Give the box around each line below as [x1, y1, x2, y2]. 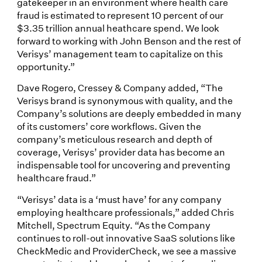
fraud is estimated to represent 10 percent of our [16, 9, 223, 22]
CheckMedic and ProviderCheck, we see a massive [16, 244, 236, 257]
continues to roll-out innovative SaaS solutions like [16, 231, 235, 244]
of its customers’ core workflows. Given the [16, 120, 201, 133]
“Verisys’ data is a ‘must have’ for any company [16, 192, 222, 205]
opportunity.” [16, 60, 75, 73]
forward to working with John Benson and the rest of [16, 35, 241, 47]
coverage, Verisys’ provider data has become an [16, 146, 225, 158]
